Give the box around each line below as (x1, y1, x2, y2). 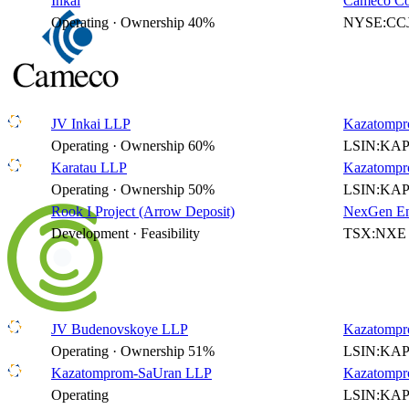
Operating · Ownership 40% (51, 15, 215, 30)
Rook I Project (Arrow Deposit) (51, 204, 235, 219)
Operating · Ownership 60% (51, 138, 215, 153)
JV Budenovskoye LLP (51, 321, 188, 337)
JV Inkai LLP (51, 116, 131, 131)
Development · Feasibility (51, 225, 200, 241)
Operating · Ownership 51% (51, 343, 215, 359)
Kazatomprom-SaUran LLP (51, 365, 212, 381)
